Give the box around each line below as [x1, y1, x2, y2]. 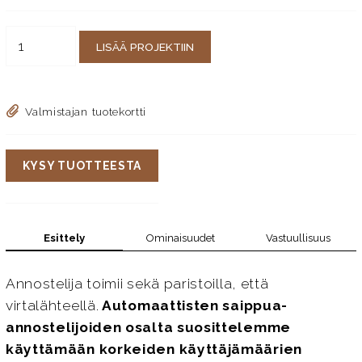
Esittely [43, 231, 85, 244]
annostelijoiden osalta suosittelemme [5, 319, 291, 336]
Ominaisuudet [146, 232, 216, 245]
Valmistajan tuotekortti [25, 104, 147, 118]
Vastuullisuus [265, 232, 330, 245]
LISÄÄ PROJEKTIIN [96, 40, 195, 53]
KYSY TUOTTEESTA [22, 158, 142, 172]
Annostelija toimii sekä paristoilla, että [5, 276, 269, 293]
